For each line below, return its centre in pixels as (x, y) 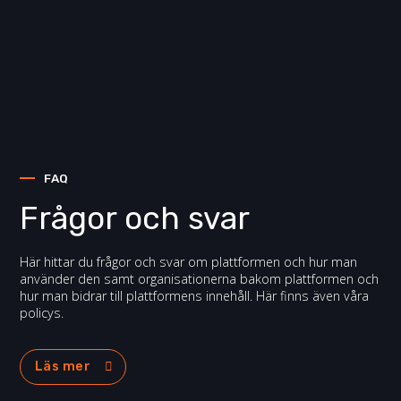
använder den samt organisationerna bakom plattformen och (200, 278)
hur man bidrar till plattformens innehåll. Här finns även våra (195, 295)
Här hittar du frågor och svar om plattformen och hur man (189, 261)
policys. (42, 312)
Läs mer (63, 367)
